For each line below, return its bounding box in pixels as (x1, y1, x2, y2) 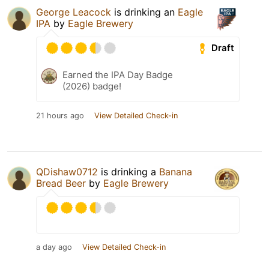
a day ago (36, 242, 72, 252)
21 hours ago (36, 110, 84, 120)
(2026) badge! (62, 80, 121, 92)
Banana (159, 165, 192, 178)
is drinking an (111, 5, 178, 18)
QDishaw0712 (36, 165, 98, 178)
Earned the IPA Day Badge (62, 68, 173, 80)
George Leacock (36, 5, 111, 18)
